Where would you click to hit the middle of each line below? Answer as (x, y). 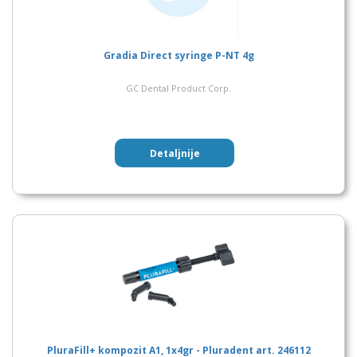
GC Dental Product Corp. (178, 88)
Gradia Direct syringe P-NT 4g (178, 55)
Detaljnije (175, 153)
